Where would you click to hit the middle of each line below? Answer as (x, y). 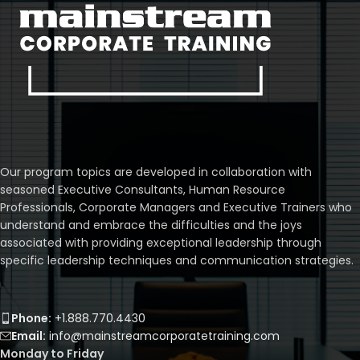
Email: (29, 336)
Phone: (31, 318)
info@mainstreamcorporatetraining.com (163, 336)
